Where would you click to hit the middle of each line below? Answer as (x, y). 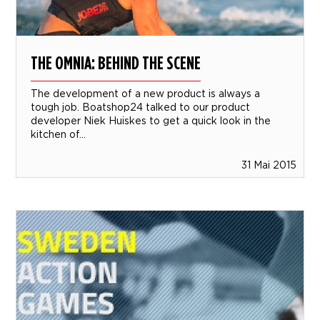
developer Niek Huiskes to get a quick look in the (151, 121)
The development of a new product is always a (146, 94)
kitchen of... (59, 134)
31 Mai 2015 (269, 165)
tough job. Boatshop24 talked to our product (141, 107)
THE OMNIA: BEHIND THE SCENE (116, 63)
